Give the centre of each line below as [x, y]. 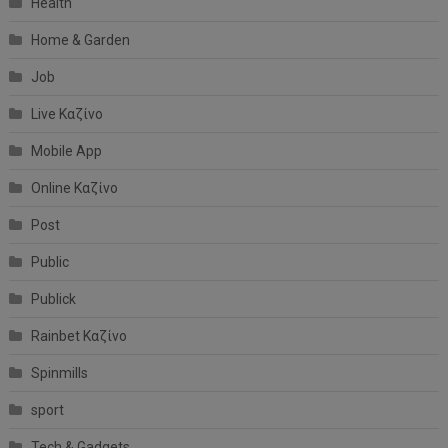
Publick [53, 298]
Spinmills [59, 372]
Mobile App [66, 150]
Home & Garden [80, 39]
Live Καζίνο [66, 113]
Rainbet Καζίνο [78, 335]
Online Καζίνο [74, 187]
